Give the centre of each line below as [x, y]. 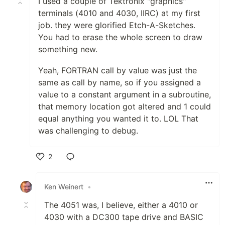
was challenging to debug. [88, 130]
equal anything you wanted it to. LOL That [118, 118]
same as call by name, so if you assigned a [120, 82]
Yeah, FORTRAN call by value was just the [118, 70]
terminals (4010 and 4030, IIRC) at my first [119, 13]
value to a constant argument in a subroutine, [125, 94]
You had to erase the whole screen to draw [120, 37]
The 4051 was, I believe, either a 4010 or [121, 205]
